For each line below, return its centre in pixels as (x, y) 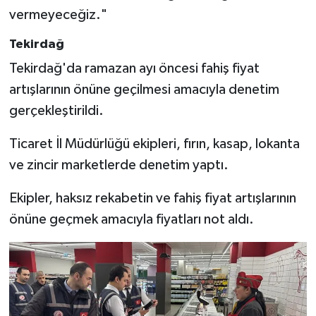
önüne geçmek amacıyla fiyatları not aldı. (131, 220)
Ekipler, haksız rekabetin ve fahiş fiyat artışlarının (152, 199)
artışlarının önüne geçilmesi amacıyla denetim (144, 90)
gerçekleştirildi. (56, 111)
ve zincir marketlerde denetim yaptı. (119, 165)
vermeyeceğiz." (58, 14)
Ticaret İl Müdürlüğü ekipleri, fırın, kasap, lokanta (154, 144)
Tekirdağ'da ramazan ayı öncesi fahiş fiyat (134, 69)
